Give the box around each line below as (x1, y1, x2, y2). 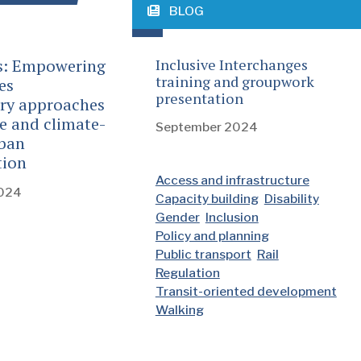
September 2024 (155, 118, 258, 135)
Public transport (155, 246, 251, 262)
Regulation (155, 264, 220, 280)
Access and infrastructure (155, 172, 309, 188)
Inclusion (205, 209, 259, 225)
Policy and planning (155, 227, 269, 243)
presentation (155, 89, 243, 109)
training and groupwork (155, 72, 314, 92)
